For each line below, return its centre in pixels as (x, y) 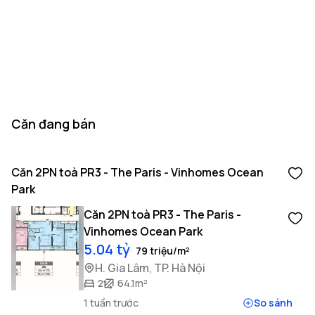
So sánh (273, 303)
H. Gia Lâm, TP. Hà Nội (150, 268)
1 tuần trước (111, 303)
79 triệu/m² (162, 251)
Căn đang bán (53, 124)
